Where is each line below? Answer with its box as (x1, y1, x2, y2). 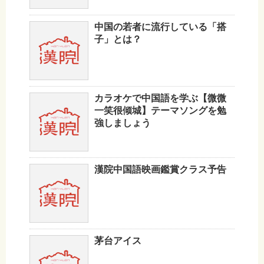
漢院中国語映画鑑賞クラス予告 (94, 164, 226, 175)
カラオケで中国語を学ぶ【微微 (94, 93, 226, 104)
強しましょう (94, 118, 151, 128)
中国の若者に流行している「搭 (94, 22, 226, 32)
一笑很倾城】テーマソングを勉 (94, 105, 226, 116)
